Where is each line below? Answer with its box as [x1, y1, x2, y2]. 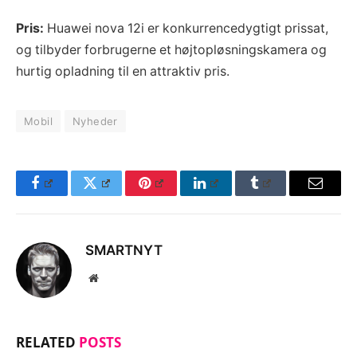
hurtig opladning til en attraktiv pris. [16, 63, 229, 79]
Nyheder [72, 114, 118, 127]
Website [97, 271, 133, 283]
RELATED [16, 332, 79, 351]
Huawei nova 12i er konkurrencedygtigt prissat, [44, 20, 328, 36]
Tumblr [259, 187, 302, 202]
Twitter [95, 187, 137, 202]
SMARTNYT [85, 241, 163, 258]
